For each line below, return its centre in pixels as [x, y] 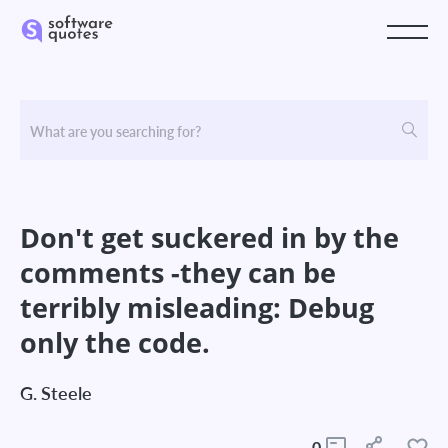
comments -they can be [178, 272]
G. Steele [56, 393]
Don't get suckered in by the [209, 237]
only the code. [115, 342]
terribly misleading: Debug [197, 307]
